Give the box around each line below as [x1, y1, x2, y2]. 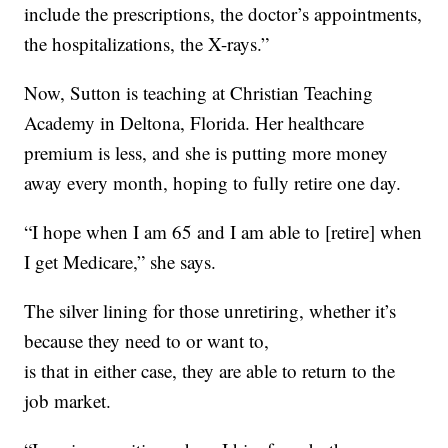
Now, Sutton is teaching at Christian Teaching [24, 80, 374, 106]
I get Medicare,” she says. [24, 249, 217, 275]
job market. [24, 388, 112, 414]
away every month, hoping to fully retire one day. [24, 170, 402, 196]
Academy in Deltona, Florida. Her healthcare [24, 110, 365, 136]
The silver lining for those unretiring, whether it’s [24, 298, 397, 324]
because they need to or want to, [24, 328, 270, 354]
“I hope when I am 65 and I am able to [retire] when [24, 219, 423, 245]
